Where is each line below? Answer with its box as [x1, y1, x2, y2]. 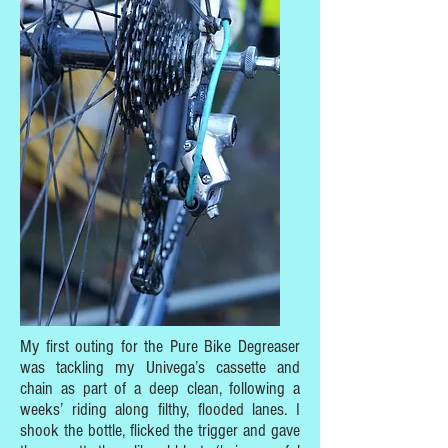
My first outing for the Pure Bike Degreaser [20, 336, 300, 357]
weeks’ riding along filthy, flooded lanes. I [20, 399, 300, 420]
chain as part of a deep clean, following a [20, 378, 300, 399]
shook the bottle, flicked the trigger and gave [20, 420, 300, 441]
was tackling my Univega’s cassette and [20, 357, 300, 378]
